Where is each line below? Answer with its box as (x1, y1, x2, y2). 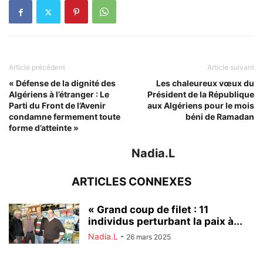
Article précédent (9, 63, 65, 72)
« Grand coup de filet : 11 (88, 204, 208, 215)
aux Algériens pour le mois (147, 100, 254, 110)
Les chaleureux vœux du (156, 78, 254, 88)
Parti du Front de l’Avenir (9, 100, 106, 110)
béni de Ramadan (186, 112, 254, 122)
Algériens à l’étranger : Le (9, 89, 109, 99)
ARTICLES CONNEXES (72, 175, 191, 188)
